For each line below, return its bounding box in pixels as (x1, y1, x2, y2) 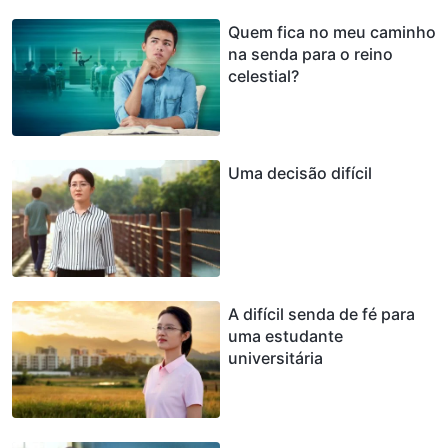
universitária (228, 347, 323, 368)
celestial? (228, 65, 299, 86)
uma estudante (228, 325, 343, 346)
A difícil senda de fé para (228, 303, 415, 324)
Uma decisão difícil (228, 162, 372, 183)
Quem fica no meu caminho (228, 21, 436, 42)
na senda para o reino (228, 43, 393, 64)
